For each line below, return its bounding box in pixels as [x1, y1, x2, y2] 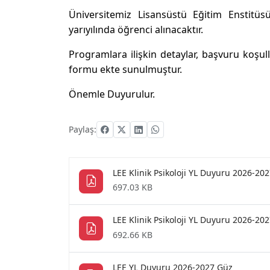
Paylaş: [69, 124, 96, 135]
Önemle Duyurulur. [69, 87, 155, 101]
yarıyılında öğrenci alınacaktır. [69, 23, 206, 36]
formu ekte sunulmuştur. [69, 63, 182, 76]
